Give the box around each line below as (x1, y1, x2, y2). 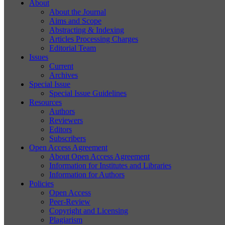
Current (49, 62, 73, 70)
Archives (49, 71, 78, 79)
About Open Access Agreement (49, 152, 150, 161)
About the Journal (49, 8, 106, 16)
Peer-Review (49, 197, 90, 206)
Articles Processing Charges (49, 35, 138, 43)
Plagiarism (49, 215, 82, 224)
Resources (29, 98, 62, 106)
